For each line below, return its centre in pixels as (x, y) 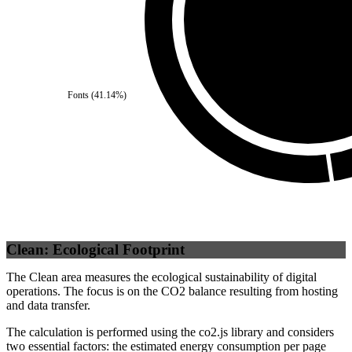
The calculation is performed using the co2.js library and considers (170, 332)
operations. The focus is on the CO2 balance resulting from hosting (172, 291)
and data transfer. (48, 306)
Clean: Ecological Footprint (95, 249)
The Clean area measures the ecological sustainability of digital (161, 277)
